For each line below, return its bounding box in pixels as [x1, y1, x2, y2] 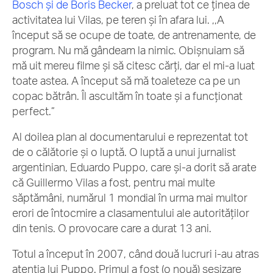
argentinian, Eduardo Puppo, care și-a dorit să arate [12, 160, 257, 174]
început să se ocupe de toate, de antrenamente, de [12, 28, 256, 41]
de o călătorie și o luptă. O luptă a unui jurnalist [12, 145, 236, 158]
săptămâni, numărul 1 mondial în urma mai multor [12, 191, 247, 204]
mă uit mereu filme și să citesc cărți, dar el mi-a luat [12, 58, 255, 72]
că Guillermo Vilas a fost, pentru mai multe [12, 175, 215, 189]
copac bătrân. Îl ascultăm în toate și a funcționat [12, 89, 243, 102]
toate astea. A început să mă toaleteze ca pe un [12, 74, 240, 87]
